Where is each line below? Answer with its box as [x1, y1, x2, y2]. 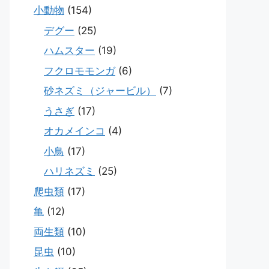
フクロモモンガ [44, 64, 115, 77]
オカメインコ [44, 125, 105, 138]
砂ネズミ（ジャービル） [44, 85, 156, 97]
